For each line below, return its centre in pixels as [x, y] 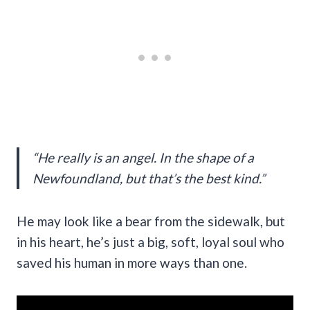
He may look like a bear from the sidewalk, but [151, 221]
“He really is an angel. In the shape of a [143, 158]
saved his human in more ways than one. [132, 263]
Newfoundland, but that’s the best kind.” [149, 179]
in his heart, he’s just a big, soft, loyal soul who [151, 242]
